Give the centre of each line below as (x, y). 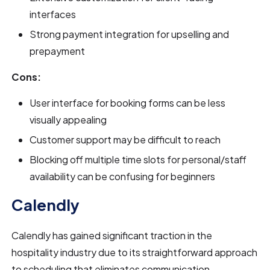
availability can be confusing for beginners (123, 176)
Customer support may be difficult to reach (125, 139)
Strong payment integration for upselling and (130, 34)
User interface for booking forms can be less (128, 102)
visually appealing (68, 119)
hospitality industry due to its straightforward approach (135, 252)
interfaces (53, 14)
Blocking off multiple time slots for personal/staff (138, 159)
